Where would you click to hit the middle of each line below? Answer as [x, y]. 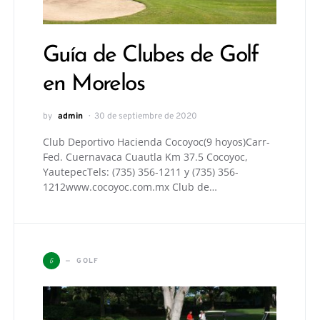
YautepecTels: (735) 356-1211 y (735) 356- [141, 172]
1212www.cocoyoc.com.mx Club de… [130, 187]
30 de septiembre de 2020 [146, 117]
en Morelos [94, 85]
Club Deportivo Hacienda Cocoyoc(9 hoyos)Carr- [156, 142]
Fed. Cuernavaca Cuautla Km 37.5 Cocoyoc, [145, 157]
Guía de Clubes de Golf [151, 56]
